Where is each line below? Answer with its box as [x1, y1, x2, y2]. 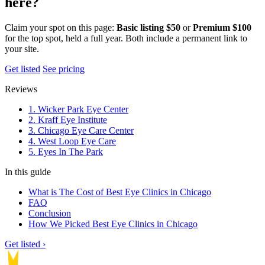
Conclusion [28, 208, 71, 219]
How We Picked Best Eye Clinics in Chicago [28, 219, 198, 230]
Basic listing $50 [117, 22, 180, 33]
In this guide [5, 167, 51, 177]
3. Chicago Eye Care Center [28, 125, 134, 136]
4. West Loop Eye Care [28, 136, 116, 147]
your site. [5, 44, 39, 54]
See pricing [43, 64, 85, 75]
